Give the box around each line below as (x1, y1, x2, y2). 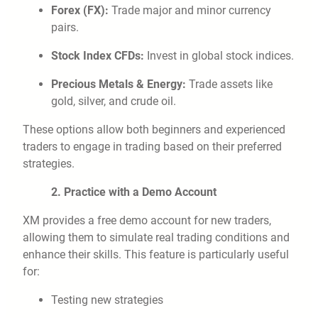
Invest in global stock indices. (144, 49, 294, 63)
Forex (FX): (51, 4, 109, 18)
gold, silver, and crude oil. (51, 94, 176, 109)
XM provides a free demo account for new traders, (23, 214, 271, 228)
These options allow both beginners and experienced (23, 123, 285, 137)
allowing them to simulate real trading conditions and (23, 231, 290, 245)
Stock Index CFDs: (51, 49, 144, 63)
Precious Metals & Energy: (51, 77, 186, 92)
